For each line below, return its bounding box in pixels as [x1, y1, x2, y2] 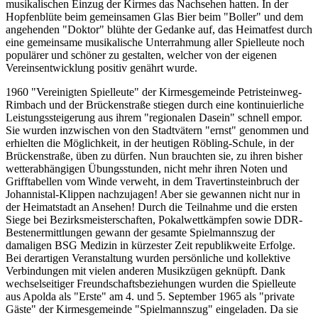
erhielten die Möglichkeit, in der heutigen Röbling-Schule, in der [6, 137, 294, 150]
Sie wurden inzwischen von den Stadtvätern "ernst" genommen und [6, 124, 309, 137]
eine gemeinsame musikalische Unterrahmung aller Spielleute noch [6, 36, 305, 49]
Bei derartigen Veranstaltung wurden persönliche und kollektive [6, 252, 290, 265]
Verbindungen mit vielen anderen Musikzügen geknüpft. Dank [6, 265, 285, 278]
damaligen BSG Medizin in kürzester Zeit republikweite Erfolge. [6, 239, 295, 252]
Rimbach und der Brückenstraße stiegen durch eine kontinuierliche [6, 99, 304, 111]
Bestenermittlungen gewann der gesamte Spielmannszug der [6, 226, 275, 239]
